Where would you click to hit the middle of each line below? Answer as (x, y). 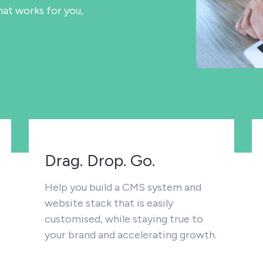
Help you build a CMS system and (123, 187)
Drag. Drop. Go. (100, 160)
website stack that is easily (109, 203)
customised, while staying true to (124, 219)
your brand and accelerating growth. (131, 235)
